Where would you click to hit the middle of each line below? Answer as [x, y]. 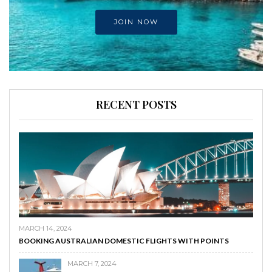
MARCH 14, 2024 [46, 229]
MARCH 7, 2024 [92, 264]
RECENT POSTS [136, 105]
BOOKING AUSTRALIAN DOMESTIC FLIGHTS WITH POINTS [124, 241]
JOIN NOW [136, 22]
